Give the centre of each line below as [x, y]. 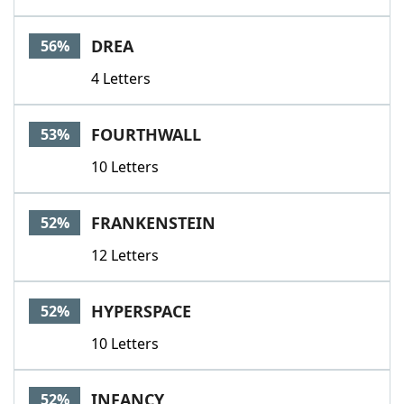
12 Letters [125, 255]
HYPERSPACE [141, 311]
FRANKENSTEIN [153, 223]
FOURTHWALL [146, 134]
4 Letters [121, 78]
